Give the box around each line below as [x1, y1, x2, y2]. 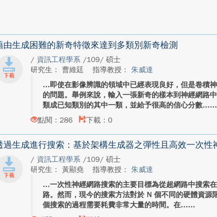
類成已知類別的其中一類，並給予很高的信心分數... [43, 101, 210, 109]
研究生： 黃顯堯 [31, 165, 87, 174]
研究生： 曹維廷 [31, 65, 87, 74]
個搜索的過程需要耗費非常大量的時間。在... [43, 201, 188, 209]
